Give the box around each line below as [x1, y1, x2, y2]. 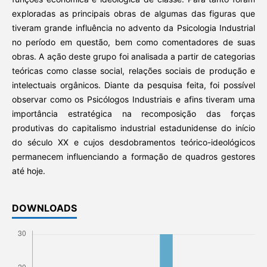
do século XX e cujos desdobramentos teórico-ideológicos [11, 137, 256, 148]
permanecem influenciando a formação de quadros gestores [11, 151, 256, 162]
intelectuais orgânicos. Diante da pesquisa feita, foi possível [11, 80, 256, 91]
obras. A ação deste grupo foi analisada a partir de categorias [11, 51, 256, 62]
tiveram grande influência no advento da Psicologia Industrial [11, 23, 256, 33]
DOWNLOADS [11, 202, 77, 215]
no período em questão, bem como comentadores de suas [11, 37, 256, 48]
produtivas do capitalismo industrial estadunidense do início [11, 123, 256, 133]
